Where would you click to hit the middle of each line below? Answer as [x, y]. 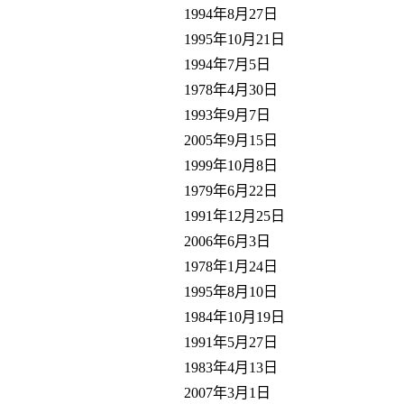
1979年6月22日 [231, 190]
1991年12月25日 [234, 216]
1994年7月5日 [227, 64]
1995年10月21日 [234, 39]
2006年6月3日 [227, 241]
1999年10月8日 [231, 165]
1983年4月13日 [231, 367]
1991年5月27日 [231, 342]
